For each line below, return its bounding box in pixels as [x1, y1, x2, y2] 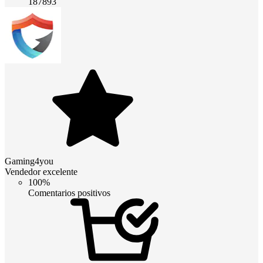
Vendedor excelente [5, 166, 77, 177]
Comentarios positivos [28, 187, 110, 198]
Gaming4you [5, 156, 53, 166]
